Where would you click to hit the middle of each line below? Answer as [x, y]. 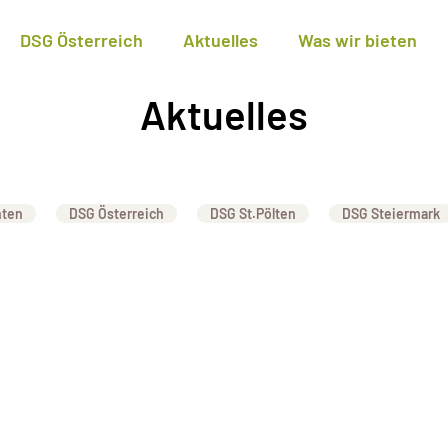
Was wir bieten [357, 40]
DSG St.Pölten [252, 213]
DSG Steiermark [390, 213]
